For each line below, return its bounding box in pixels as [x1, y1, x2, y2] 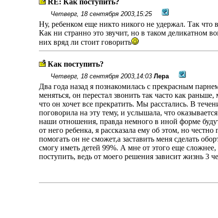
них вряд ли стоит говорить [38, 38, 131, 46]
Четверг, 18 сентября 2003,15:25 [50, 10, 152, 18]
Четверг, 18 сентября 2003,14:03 [50, 73, 152, 80]
